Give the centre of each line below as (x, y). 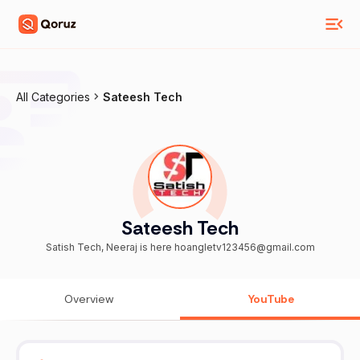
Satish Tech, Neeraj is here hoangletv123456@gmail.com (180, 247)
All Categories (53, 97)
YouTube (271, 299)
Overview (89, 299)
